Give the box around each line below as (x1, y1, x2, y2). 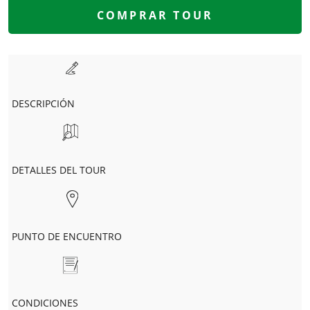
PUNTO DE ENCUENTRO (12, 230, 122, 244)
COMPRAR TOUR (96, 7, 214, 23)
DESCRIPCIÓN (12, 97, 75, 111)
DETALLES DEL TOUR (12, 163, 106, 176)
